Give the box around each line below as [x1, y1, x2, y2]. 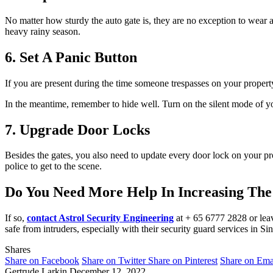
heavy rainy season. [5, 26, 80, 37]
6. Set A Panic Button [5, 49, 137, 65]
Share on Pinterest [148, 255, 218, 266]
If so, [5, 213, 27, 224]
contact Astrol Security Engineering [27, 213, 174, 224]
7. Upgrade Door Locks [5, 121, 150, 138]
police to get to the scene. [5, 161, 102, 172]
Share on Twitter [82, 255, 146, 266]
